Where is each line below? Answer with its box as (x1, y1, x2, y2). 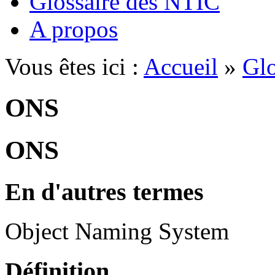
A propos (29, 15, 118, 42)
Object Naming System (5, 218, 229, 245)
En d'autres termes (5, 177, 204, 206)
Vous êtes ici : (5, 53, 144, 80)
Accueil (144, 53, 218, 80)
